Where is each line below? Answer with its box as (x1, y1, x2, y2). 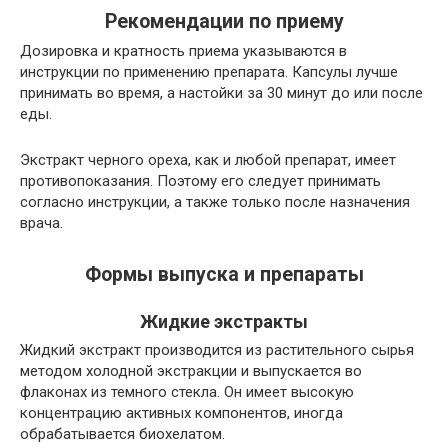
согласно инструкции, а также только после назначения (20, 193, 410, 212)
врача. (20, 214, 63, 233)
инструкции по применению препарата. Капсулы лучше (20, 63, 398, 82)
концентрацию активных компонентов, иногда (20, 403, 343, 422)
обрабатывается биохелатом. (20, 424, 225, 443)
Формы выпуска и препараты (84, 262, 364, 286)
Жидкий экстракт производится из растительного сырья (20, 340, 414, 359)
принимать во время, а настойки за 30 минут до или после (20, 84, 423, 103)
